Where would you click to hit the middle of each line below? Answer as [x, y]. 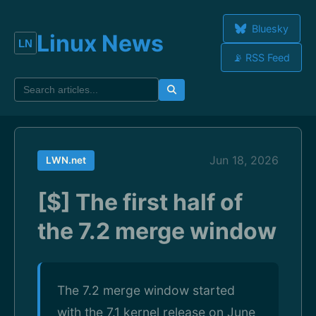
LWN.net [66, 160]
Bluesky [268, 29]
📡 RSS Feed [261, 57]
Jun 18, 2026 [244, 160]
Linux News [100, 43]
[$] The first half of [140, 202]
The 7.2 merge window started [146, 290]
